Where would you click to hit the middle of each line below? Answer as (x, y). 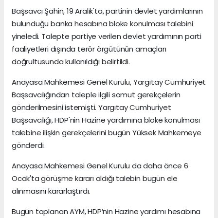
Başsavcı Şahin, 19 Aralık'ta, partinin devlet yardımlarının (107, 11)
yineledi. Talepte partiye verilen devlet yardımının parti (107, 36)
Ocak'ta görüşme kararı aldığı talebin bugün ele (95, 179)
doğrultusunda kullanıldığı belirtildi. (71, 62)
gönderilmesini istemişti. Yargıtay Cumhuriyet (91, 108)
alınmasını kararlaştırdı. (51, 191)
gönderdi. (28, 145)
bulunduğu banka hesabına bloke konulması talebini (102, 24)
